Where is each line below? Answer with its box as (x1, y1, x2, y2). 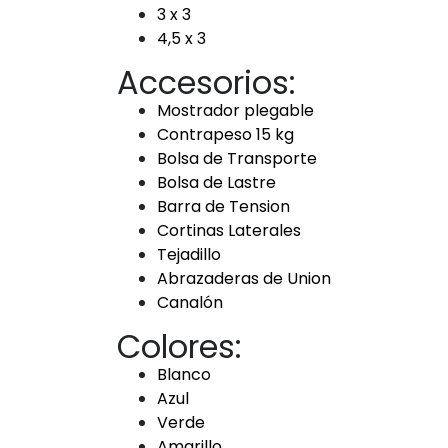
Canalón (157, 290, 223, 314)
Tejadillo (157, 242, 221, 266)
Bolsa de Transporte (157, 146, 317, 170)
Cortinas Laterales (157, 218, 301, 242)
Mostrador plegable (157, 98, 314, 122)
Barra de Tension (157, 194, 290, 218)
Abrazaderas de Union (157, 266, 331, 290)
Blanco (157, 362, 211, 386)
